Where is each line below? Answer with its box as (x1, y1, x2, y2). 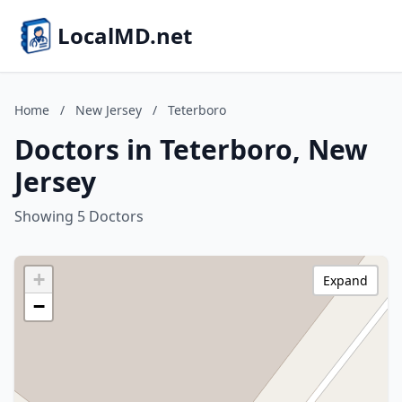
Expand (323, 272, 368, 289)
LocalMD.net (57, 21, 192, 50)
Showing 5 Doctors (14, 206, 144, 226)
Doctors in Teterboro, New (14, 131, 368, 168)
